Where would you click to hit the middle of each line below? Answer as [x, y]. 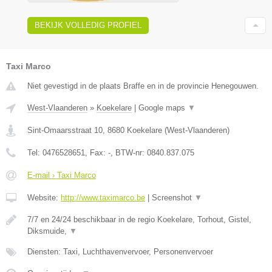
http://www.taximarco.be [103, 198]
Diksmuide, [48, 231]
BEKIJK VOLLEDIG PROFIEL [88, 25]
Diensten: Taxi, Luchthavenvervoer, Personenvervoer [120, 252]
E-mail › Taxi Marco [62, 175]
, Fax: [97, 153]
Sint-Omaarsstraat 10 [65, 131]
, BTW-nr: [129, 153]
